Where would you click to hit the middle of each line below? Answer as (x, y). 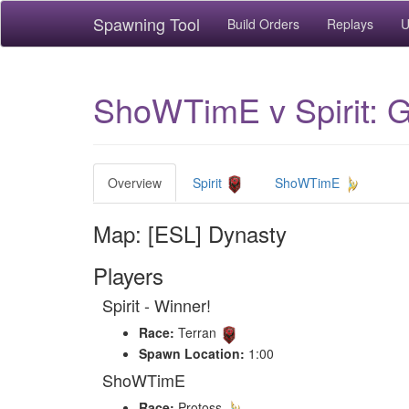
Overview (135, 183)
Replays (350, 24)
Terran (197, 333)
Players (128, 276)
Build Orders (263, 24)
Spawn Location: (192, 353)
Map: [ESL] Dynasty (190, 234)
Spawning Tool (147, 24)
